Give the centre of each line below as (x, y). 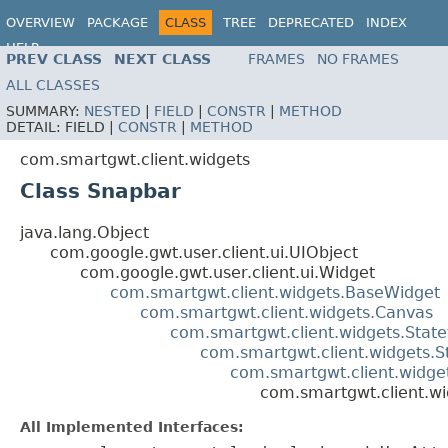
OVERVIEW (40, 22)
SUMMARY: (45, 111)
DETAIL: (35, 127)
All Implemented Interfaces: (132, 427)
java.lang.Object (84, 233)
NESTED (112, 111)
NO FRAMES (358, 59)
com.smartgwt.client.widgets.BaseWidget (275, 293)
